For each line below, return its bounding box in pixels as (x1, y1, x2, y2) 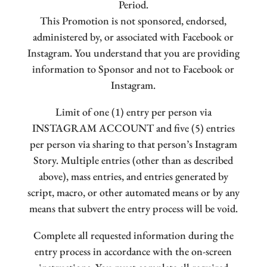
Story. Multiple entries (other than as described (33, 153, 234, 167)
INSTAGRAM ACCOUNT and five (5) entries (32, 121, 235, 135)
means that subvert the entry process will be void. (29, 201, 238, 216)
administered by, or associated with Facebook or (33, 30, 234, 44)
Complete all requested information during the (33, 228, 234, 243)
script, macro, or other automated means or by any (27, 185, 240, 200)
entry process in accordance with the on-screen (35, 244, 232, 259)
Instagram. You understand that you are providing (27, 46, 240, 60)
